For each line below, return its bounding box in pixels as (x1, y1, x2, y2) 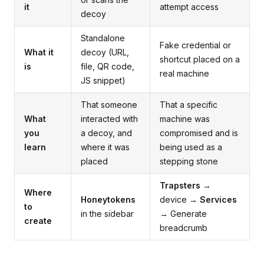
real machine (160, 68, 209, 78)
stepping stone (160, 156, 218, 166)
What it (24, 47, 54, 57)
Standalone (81, 33, 125, 43)
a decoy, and (81, 128, 132, 138)
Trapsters (160, 180, 200, 190)
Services (200, 194, 237, 204)
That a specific (160, 100, 217, 110)
